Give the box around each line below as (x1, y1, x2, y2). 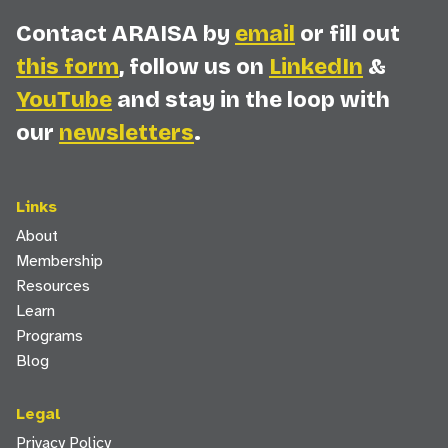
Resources (16, 276, 90, 296)
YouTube (16, 86, 112, 113)
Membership (16, 251, 103, 271)
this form (16, 53, 119, 80)
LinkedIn (269, 53, 363, 80)
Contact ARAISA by (16, 20, 235, 47)
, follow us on (119, 53, 269, 80)
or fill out (295, 20, 400, 47)
